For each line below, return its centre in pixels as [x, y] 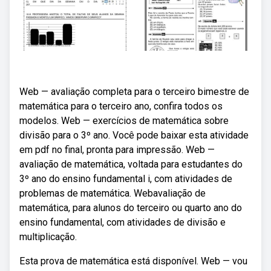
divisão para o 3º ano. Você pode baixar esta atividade [134, 135]
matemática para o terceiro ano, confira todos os [121, 106]
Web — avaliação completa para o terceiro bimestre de [134, 92]
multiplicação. [48, 237]
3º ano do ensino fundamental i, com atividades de [126, 179]
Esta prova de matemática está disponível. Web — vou [133, 261]
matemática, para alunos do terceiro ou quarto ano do [131, 208]
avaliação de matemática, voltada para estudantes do [131, 164]
